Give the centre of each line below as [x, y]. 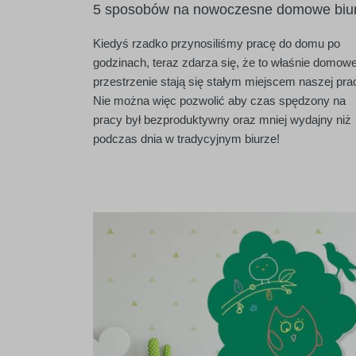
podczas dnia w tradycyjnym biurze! [186, 139]
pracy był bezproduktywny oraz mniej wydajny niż [222, 120]
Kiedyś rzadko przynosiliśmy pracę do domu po [217, 43]
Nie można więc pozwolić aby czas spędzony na [219, 101]
